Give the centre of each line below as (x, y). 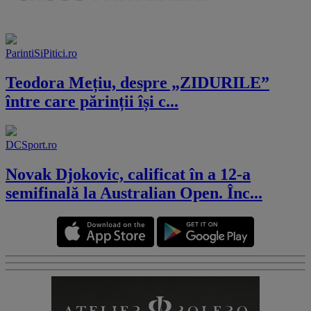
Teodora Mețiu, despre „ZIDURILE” (137, 83)
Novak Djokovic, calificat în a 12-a (128, 175)
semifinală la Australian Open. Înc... (134, 193)
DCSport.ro (31, 145)
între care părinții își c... (92, 102)
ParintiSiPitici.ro (41, 53)
